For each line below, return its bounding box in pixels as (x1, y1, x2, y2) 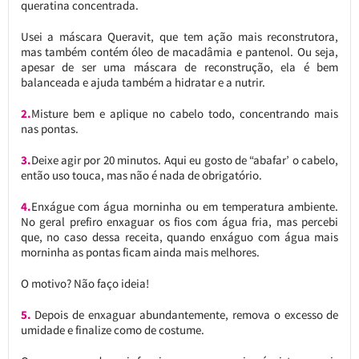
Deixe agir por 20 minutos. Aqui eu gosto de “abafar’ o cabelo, (30, 151, 339, 167)
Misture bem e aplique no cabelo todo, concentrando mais (30, 105, 339, 121)
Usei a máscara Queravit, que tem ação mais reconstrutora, (20, 28, 339, 44)
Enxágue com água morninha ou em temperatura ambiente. (30, 198, 339, 214)
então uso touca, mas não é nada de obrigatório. (20, 167, 262, 183)
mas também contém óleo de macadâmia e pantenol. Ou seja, (20, 43, 339, 59)
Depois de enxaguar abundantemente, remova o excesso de (30, 306, 339, 322)
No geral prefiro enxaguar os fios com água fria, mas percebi (20, 213, 339, 229)
